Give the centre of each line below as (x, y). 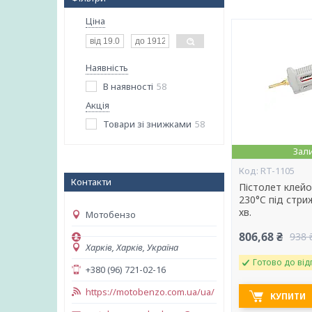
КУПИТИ (288, 296)
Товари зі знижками (147, 124)
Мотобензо (111, 214)
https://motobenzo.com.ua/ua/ (150, 292)
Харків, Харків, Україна (132, 247)
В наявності (128, 86)
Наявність (107, 68)
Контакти (91, 182)
